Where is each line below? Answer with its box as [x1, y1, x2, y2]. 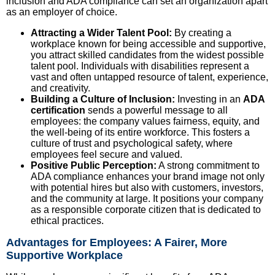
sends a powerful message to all [85, 105, 228, 116]
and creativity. [31, 83, 90, 94]
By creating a [172, 28, 231, 39]
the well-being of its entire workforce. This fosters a [31, 127, 250, 138]
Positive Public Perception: [31, 160, 157, 171]
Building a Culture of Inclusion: [31, 94, 175, 105]
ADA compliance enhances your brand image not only [31, 171, 265, 182]
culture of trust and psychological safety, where [31, 138, 233, 149]
